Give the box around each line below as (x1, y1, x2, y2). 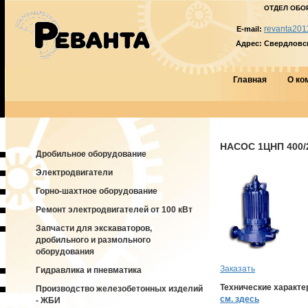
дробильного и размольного (36, 235, 151, 245)
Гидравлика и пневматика (36, 265, 142, 275)
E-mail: (236, 25, 264, 33)
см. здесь (220, 294, 259, 304)
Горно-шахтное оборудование (36, 186, 157, 196)
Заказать (220, 264, 255, 274)
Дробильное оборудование (36, 149, 146, 159)
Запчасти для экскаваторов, (36, 223, 152, 233)
